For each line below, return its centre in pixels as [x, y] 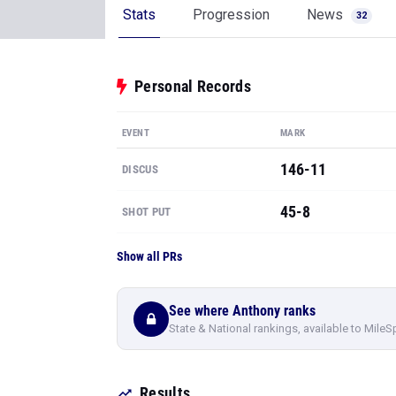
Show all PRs [149, 256]
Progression [231, 15]
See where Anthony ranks [242, 310]
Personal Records [193, 86]
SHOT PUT [147, 212]
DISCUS [140, 169]
